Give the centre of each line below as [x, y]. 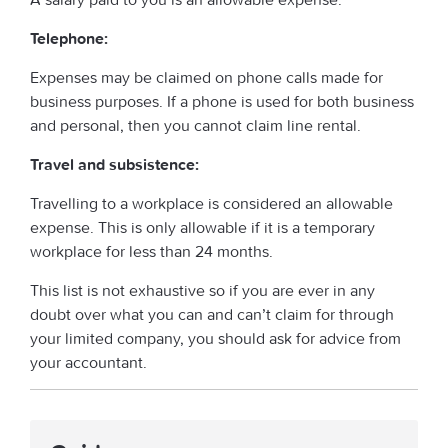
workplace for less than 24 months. [151, 251]
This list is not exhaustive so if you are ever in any [202, 290]
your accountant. [90, 362]
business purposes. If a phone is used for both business [222, 101]
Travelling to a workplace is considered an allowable [211, 203]
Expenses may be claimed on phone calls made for [206, 77]
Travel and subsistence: [114, 164]
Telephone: [69, 38]
